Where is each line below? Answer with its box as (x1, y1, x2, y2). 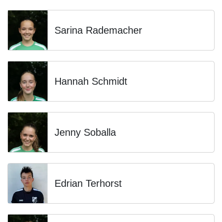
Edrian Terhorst (55, 178, 122, 189)
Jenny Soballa (55, 127, 116, 138)
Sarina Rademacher (55, 25, 142, 36)
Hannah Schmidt (55, 76, 127, 87)
